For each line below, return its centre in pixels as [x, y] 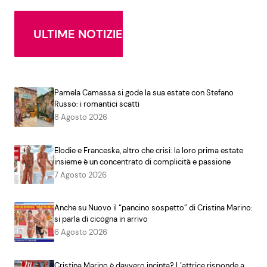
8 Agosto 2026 [80, 117]
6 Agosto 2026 [80, 232]
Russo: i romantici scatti [97, 104]
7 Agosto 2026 [80, 175]
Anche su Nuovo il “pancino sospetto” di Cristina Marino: [153, 208]
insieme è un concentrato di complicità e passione [142, 162]
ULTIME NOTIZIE [78, 34]
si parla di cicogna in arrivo [101, 219]
